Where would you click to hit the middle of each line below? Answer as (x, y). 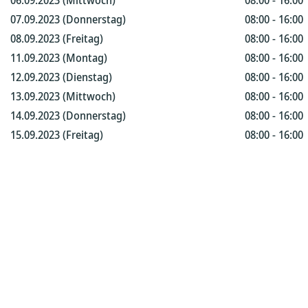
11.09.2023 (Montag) (59, 58)
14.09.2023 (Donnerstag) (68, 115)
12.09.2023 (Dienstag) (61, 77)
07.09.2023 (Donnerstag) (68, 19)
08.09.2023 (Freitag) (57, 38)
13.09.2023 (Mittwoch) (63, 96)
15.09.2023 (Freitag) (57, 135)
